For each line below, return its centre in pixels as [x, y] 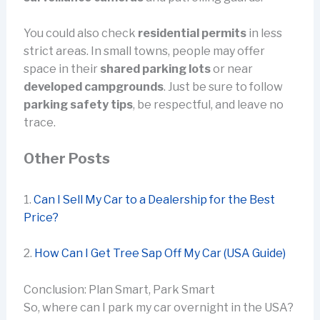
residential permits [192, 34]
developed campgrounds [93, 87]
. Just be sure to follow [223, 87]
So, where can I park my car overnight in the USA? [158, 307]
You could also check [80, 34]
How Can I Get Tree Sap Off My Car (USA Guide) [160, 254]
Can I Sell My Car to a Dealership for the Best [154, 199]
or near [231, 69]
